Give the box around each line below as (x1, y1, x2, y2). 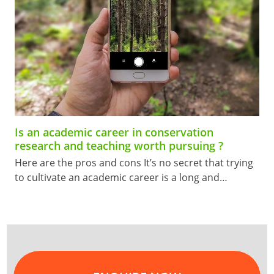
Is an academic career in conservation (14, 125, 213, 140)
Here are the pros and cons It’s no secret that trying (14, 156, 253, 170)
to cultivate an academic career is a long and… (14, 171, 228, 185)
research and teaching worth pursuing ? (14, 138, 223, 154)
